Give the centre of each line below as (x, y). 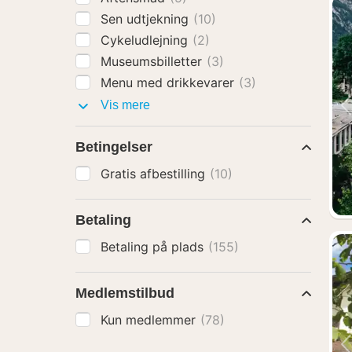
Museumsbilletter (153, 61)
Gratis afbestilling (155, 174)
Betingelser (114, 147)
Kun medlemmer (150, 320)
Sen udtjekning (147, 19)
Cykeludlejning (146, 40)
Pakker (169, 104)
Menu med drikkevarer (169, 82)
